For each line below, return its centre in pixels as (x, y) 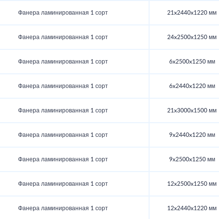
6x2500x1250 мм (192, 62)
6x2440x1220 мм (192, 86)
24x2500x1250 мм (192, 37)
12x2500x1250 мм (192, 184)
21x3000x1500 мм (192, 111)
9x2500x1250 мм (192, 160)
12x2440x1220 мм (192, 208)
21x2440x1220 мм (192, 13)
